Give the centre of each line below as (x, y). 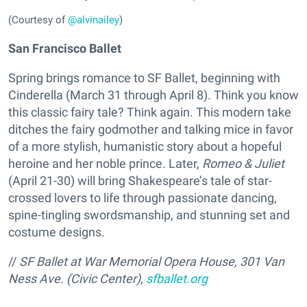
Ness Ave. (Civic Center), (77, 279)
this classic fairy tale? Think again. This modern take (150, 112)
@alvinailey (94, 20)
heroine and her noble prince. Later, (105, 164)
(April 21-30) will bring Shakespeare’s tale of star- (140, 181)
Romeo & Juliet (243, 164)
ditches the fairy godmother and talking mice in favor (151, 130)
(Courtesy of (38, 20)
